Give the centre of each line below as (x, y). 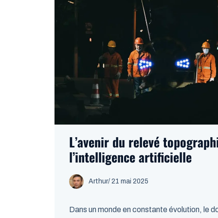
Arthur (98, 181)
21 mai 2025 (130, 181)
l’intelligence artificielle (130, 157)
